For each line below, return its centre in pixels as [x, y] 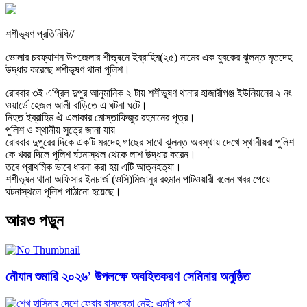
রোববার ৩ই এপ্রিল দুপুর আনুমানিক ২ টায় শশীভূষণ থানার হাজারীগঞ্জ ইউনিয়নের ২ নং [149, 93]
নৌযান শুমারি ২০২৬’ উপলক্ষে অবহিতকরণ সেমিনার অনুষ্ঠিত [127, 276]
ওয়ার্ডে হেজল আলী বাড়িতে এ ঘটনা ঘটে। [76, 106]
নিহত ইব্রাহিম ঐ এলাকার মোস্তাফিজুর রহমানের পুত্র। [100, 118]
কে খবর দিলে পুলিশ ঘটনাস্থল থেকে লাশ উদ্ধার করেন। [101, 155]
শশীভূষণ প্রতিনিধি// [40, 34]
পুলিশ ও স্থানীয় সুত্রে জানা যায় [60, 130]
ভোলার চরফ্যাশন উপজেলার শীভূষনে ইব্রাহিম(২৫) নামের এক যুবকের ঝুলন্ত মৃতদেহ [149, 58]
